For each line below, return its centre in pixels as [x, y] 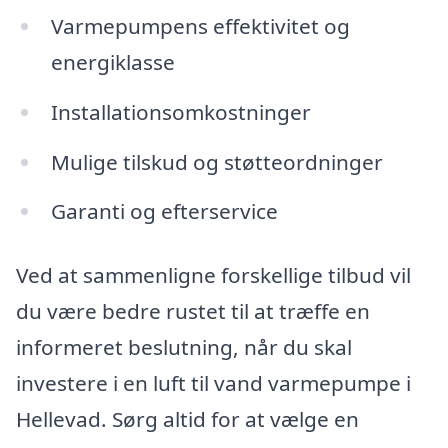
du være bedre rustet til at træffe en [193, 311]
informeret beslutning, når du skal [184, 347]
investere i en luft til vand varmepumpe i [213, 383]
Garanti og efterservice [164, 211]
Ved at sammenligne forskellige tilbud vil [213, 275]
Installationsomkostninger [180, 111]
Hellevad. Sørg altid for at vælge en [187, 419]
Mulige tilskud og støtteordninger [216, 161]
